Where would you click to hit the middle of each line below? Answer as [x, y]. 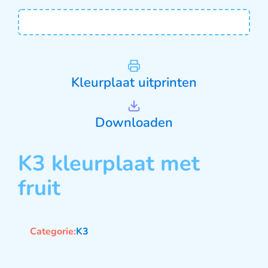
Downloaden [134, 123]
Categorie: [53, 232]
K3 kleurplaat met [109, 164]
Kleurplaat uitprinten [134, 83]
